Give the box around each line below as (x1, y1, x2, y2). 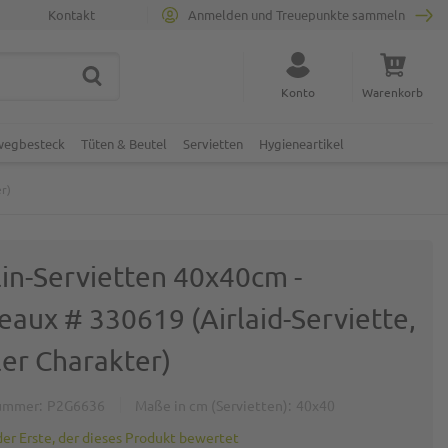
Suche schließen (65, 74, 141, 90)
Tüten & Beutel (81, 135, 167, 152)
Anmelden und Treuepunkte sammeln (188, 6, 405, 23)
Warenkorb (362, 84, 423, 100)
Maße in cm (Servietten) (135, 396, 289, 414)
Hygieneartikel (259, 135, 344, 152)
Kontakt (48, 6, 95, 23)
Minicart (391, 121, 431, 136)
